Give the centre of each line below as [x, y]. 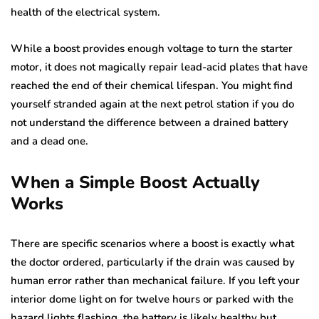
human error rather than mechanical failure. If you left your [155, 280]
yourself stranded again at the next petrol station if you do [152, 104]
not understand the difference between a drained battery [150, 122]
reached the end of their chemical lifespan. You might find [152, 85]
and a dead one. [49, 141]
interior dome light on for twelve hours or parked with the [152, 299]
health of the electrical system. [85, 12]
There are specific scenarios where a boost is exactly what [152, 243]
